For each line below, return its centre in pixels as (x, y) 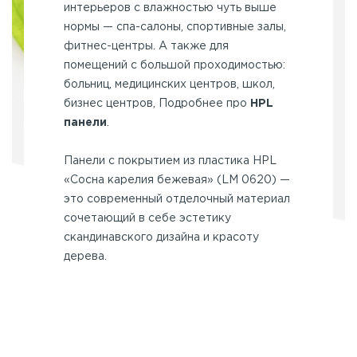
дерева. (85, 256)
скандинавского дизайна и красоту (161, 237)
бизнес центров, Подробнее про (157, 103)
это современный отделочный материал (177, 199)
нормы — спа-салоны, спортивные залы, (175, 27)
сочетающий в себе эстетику (147, 218)
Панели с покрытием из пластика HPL (170, 161)
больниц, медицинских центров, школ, (169, 84)
